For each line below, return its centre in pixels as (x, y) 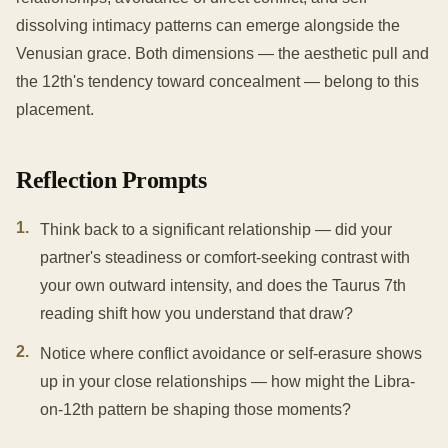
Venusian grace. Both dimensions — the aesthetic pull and (222, 53)
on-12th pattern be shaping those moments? (195, 409)
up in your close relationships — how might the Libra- (227, 381)
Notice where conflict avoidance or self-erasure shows (231, 353)
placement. (55, 109)
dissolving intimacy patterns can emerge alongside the (208, 25)
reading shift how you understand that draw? (196, 313)
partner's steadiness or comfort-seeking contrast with (225, 257)
